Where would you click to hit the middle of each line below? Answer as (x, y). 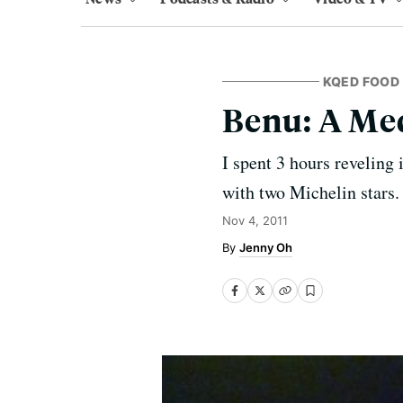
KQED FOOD (361, 81)
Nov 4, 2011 (255, 220)
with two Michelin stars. (311, 192)
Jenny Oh (266, 247)
